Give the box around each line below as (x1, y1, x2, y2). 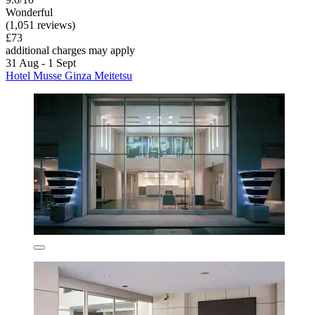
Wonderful (6, 6, 53, 18)
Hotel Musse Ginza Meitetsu (6, 69, 132, 82)
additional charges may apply (6, 44, 135, 56)
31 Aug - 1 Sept (6, 56, 76, 69)
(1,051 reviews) (6, 18, 75, 31)
